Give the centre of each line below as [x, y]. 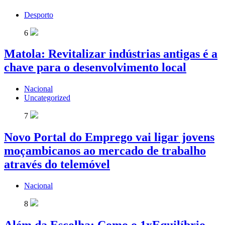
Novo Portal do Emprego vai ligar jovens [109, 137]
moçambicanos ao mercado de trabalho [105, 151]
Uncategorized [47, 98]
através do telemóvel [57, 164]
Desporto [39, 15]
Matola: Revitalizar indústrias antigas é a [111, 54]
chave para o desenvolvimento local [95, 68]
